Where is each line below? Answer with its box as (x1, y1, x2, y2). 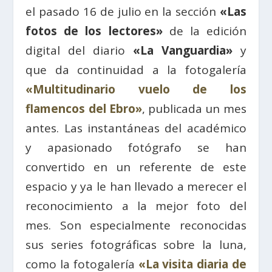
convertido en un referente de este (25, 159, 246, 175)
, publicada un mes (141, 101, 246, 117)
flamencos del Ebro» (25, 101, 142, 117)
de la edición (162, 23, 246, 39)
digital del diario (25, 42, 126, 59)
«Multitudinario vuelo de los (25, 81, 246, 98)
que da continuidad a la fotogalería (25, 62, 246, 78)
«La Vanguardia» (125, 42, 240, 59)
